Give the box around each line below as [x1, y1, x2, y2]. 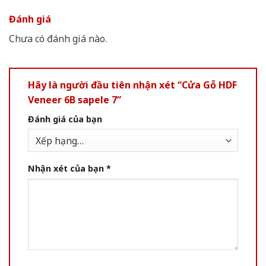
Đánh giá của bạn [28, 113, 102, 125]
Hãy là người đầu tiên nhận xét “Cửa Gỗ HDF [28, 78, 237, 91]
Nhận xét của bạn [28, 162, 106, 174]
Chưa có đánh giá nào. [9, 31, 107, 45]
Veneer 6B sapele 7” [28, 93, 121, 106]
